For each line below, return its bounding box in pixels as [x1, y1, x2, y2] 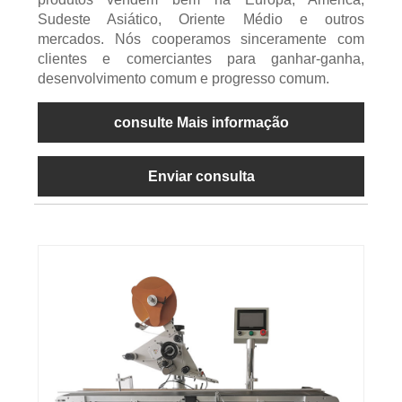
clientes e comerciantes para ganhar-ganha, [37, 51, 365, 67]
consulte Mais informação [113, 115, 289, 131]
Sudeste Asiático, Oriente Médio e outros [37, 12, 365, 28]
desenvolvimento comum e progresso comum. [37, 71, 329, 87]
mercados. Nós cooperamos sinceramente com [37, 31, 365, 48]
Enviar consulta [147, 169, 255, 185]
